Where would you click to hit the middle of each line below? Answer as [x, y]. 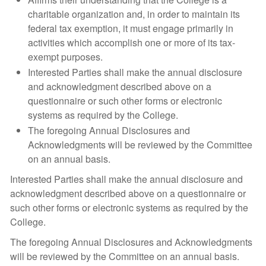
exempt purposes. [65, 57]
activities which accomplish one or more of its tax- [132, 42]
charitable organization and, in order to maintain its [134, 14]
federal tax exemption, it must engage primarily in [131, 28]
